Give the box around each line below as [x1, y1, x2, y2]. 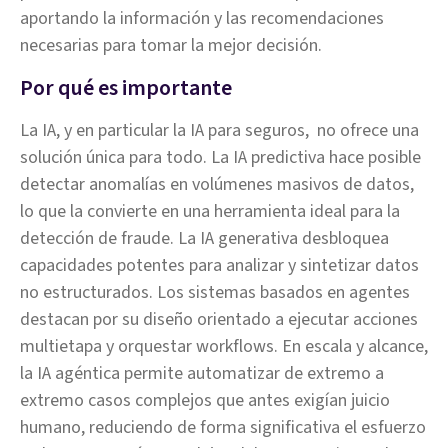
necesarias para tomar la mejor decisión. [20, 33, 322, 58]
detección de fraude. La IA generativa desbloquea [20, 226, 389, 251]
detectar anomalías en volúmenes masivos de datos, [20, 172, 414, 197]
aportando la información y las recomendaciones [20, 6, 384, 31]
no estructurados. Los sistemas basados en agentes [20, 280, 410, 305]
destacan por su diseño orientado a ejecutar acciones [20, 307, 418, 332]
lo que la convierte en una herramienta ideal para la [20, 199, 400, 224]
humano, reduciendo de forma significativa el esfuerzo [20, 415, 426, 440]
